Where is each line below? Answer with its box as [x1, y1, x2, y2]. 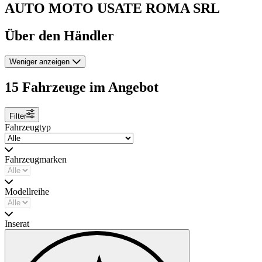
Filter [9, 111, 26, 120]
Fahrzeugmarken [5, 154, 67, 164]
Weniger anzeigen [9, 57, 70, 66]
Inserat [5, 218, 29, 229]
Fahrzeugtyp [5, 122, 51, 132]
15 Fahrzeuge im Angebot [5, 79, 158, 95]
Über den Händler [5, 27, 114, 43]
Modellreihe [5, 186, 49, 196]
